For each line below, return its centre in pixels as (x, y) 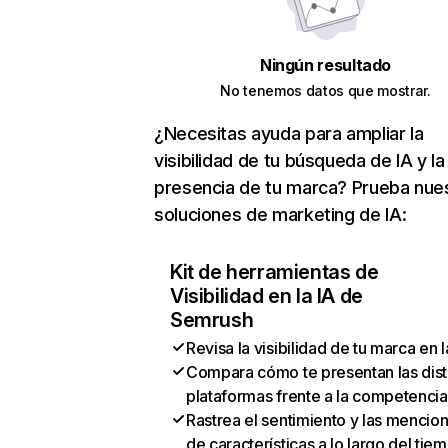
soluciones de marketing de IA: (280, 214)
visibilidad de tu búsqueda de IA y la (299, 160)
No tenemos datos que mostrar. (325, 90)
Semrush (212, 320)
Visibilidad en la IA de (266, 296)
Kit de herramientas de (274, 272)
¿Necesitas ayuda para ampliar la (289, 133)
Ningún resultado (325, 65)
